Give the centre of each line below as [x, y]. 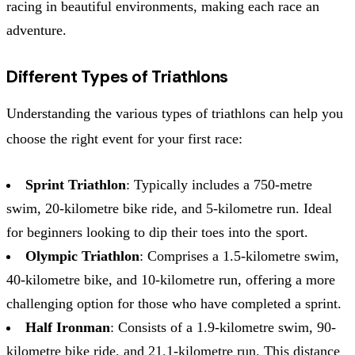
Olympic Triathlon [82, 256]
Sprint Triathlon [76, 184]
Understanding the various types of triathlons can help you [175, 113]
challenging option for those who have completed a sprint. [174, 303]
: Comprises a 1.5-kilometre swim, [239, 256]
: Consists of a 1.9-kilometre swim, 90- [223, 327]
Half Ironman [68, 327]
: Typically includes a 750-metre [219, 184]
